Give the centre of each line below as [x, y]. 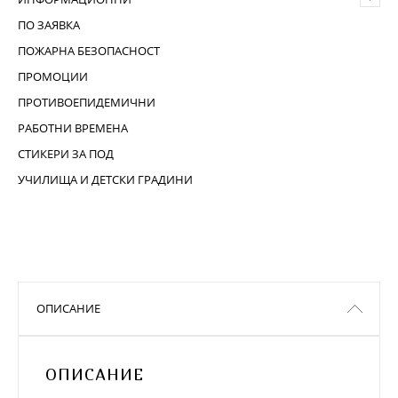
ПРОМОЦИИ [53, 76]
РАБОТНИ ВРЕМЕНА [73, 128]
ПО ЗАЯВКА [49, 25]
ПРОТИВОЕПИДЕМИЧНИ [87, 102]
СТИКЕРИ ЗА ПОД [66, 154]
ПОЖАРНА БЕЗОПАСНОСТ [89, 51]
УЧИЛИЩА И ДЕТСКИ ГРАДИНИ [105, 179]
